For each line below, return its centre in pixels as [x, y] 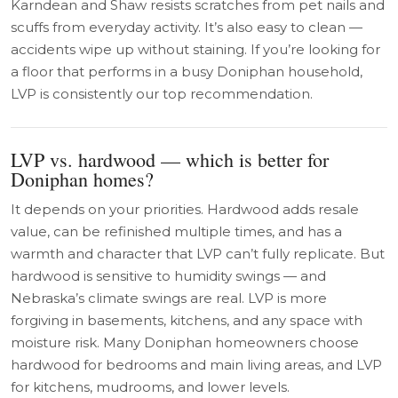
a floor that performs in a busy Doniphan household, [187, 71]
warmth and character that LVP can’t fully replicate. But [198, 253]
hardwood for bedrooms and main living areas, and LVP [196, 364]
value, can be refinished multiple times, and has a [176, 231]
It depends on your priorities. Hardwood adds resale [185, 209]
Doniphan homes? [82, 179]
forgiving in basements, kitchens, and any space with [187, 320]
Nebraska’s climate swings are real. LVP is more [169, 298]
